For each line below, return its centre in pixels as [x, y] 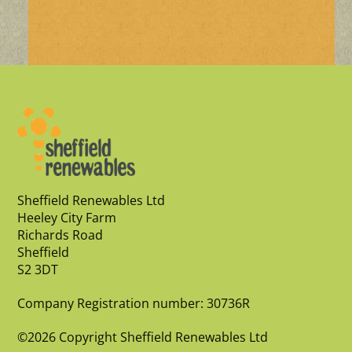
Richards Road [60, 235]
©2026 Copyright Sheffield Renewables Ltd [143, 337]
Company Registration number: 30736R [134, 303]
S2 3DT [38, 270]
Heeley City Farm [67, 218]
